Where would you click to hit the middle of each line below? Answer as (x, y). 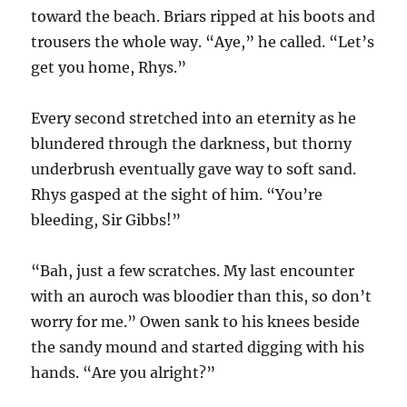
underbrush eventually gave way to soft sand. (194, 169)
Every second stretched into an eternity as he (194, 119)
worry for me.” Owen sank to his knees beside (196, 322)
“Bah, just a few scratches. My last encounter (193, 271)
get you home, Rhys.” (109, 68)
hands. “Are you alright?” (124, 373)
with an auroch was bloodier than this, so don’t (202, 297)
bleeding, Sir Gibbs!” (106, 220)
